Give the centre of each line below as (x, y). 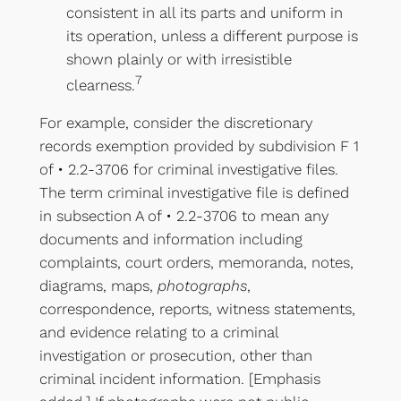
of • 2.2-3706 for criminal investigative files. (188, 170)
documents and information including (171, 239)
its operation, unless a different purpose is (212, 35)
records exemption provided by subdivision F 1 (199, 146)
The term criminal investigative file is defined (194, 193)
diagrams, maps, (98, 286)
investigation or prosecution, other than (175, 356)
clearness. (100, 85)
